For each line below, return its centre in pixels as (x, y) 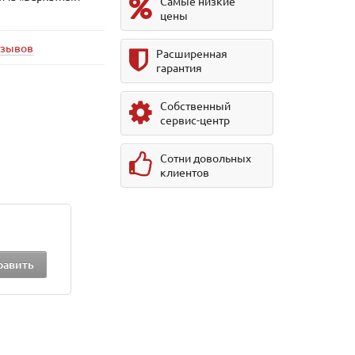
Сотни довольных (206, 158)
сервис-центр (195, 120)
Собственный (196, 105)
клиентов (185, 172)
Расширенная (192, 53)
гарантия (179, 67)
